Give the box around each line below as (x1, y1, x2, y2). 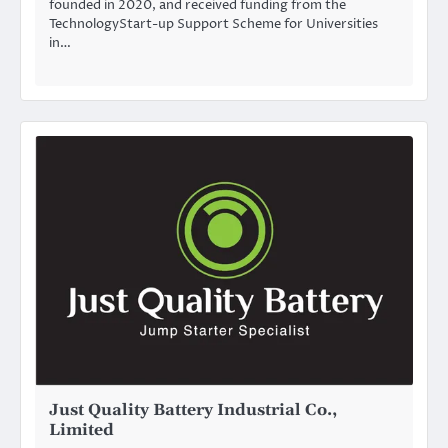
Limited (49, 419, 114, 440)
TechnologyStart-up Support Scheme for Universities (49, 15, 378, 34)
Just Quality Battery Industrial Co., (49, 399, 337, 420)
